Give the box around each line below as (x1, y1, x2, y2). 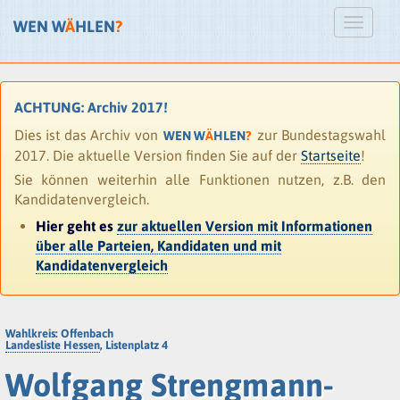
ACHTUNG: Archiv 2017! (14, 99, 168, 115)
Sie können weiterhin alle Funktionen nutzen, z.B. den (14, 171, 386, 187)
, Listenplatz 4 (100, 338, 168, 353)
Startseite (301, 147, 361, 163)
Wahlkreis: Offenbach (5, 327, 113, 341)
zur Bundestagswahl (253, 127, 386, 143)
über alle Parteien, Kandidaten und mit (36, 237, 281, 254)
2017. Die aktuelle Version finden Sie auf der (14, 147, 301, 163)
